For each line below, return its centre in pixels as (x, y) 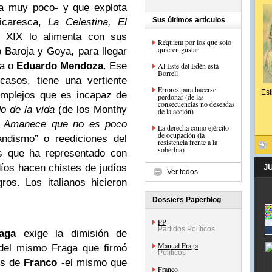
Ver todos (182, 172)
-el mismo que (92, 263)
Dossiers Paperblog (187, 200)
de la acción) (176, 111)
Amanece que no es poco (65, 124)
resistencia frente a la (188, 142)
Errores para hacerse (187, 89)
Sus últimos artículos (189, 20)
